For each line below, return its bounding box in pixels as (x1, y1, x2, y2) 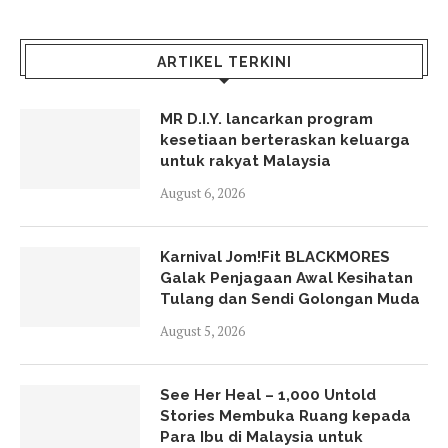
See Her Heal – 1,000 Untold (160, 385, 376, 404)
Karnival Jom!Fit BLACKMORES (160, 247, 390, 266)
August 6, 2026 (160, 183, 245, 202)
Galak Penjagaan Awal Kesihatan (160, 268, 413, 287)
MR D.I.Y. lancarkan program (160, 109, 373, 128)
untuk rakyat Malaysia (160, 151, 331, 170)
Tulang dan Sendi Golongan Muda (160, 289, 420, 308)
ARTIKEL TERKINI (156, 53, 292, 70)
